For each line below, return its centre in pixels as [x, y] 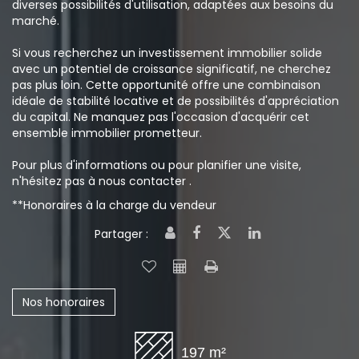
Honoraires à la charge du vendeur [120, 205]
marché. [36, 21]
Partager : [121, 234]
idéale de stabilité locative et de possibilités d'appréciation [175, 101]
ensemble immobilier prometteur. [107, 133]
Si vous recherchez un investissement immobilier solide [167, 53]
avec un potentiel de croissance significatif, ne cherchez [171, 69]
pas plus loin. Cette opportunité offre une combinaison [166, 85]
